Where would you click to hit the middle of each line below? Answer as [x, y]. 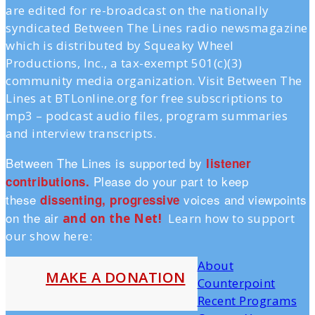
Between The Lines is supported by [104, 162]
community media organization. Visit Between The [154, 80]
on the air [34, 217]
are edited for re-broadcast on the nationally [137, 10]
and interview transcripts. [81, 133]
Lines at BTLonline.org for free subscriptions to [144, 98]
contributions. [50, 181]
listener [226, 163]
